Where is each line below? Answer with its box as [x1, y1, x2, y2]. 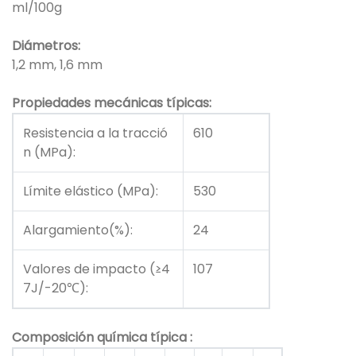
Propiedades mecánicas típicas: [12, 93, 211, 112]
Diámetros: [12, 36, 80, 55]
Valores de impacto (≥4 [23, 259, 170, 278]
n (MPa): [23, 142, 75, 161]
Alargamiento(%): [23, 220, 133, 239]
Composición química [12, 327, 150, 346]
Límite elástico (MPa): [23, 181, 164, 200]
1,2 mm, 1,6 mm [12, 55, 103, 74]
